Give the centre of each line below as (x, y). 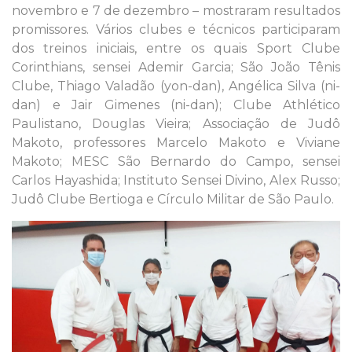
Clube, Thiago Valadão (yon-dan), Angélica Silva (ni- (176, 86)
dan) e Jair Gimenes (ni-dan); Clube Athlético (176, 104)
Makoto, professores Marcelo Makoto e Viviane (176, 142)
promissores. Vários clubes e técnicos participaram (176, 29)
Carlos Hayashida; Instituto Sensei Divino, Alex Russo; (176, 180)
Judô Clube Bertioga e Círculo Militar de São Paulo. (173, 199)
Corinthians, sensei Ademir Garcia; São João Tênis (176, 67)
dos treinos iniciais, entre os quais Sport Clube (176, 48)
